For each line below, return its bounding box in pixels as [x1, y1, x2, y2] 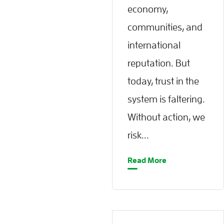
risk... [127, 129, 149, 140]
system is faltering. [127, 93, 205, 104]
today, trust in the [127, 75, 199, 86]
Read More [127, 156, 166, 164]
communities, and [127, 21, 202, 32]
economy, [127, 3, 168, 14]
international [127, 39, 180, 50]
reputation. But [127, 57, 190, 68]
